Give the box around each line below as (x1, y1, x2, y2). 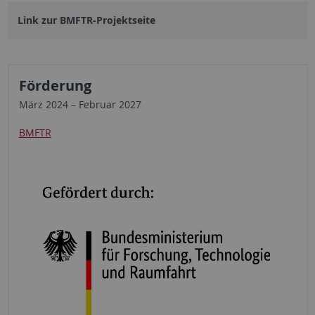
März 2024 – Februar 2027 (18, 98, 141, 112)
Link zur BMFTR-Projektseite (17, 13, 155, 27)
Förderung (18, 76, 91, 96)
